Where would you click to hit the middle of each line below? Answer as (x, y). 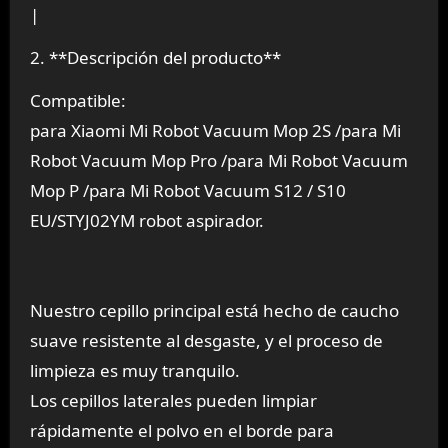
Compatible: (77, 101)
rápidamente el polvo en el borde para (181, 431)
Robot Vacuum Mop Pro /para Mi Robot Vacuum (218, 161)
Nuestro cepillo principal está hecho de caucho (214, 311)
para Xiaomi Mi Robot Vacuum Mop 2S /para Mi (215, 131)
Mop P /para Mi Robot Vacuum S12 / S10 (187, 191)
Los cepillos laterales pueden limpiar (173, 401)
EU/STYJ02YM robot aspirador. (146, 221)
